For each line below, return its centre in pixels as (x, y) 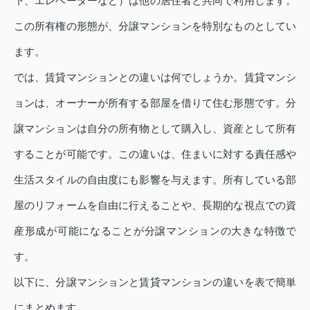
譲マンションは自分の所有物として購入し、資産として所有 (155, 128)
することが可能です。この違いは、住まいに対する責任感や (155, 154)
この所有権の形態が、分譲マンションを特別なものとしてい (155, 26)
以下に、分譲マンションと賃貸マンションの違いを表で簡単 (155, 282)
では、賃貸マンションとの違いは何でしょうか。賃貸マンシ (155, 77)
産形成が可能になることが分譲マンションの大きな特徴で (155, 231)
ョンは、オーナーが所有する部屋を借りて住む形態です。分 (155, 103)
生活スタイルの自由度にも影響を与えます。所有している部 (155, 180)
